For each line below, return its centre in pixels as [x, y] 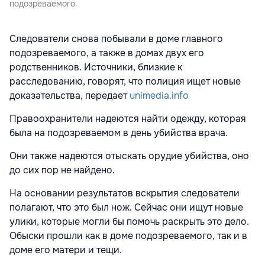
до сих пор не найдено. [62, 170]
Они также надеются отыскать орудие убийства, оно [129, 156]
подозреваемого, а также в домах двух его [107, 53]
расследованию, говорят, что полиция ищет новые [125, 81]
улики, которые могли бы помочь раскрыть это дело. [129, 221]
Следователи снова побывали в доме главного [116, 38]
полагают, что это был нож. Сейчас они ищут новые [126, 207]
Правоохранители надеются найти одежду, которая [128, 118]
